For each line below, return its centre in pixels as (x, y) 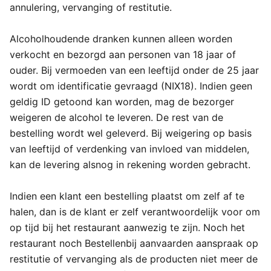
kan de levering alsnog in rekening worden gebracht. (130, 165)
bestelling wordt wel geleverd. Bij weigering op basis (131, 133)
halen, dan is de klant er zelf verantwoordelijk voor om (135, 212)
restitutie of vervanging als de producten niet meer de (134, 259)
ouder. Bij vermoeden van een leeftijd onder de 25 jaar (134, 70)
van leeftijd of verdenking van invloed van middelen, (129, 149)
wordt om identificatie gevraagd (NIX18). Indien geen (131, 86)
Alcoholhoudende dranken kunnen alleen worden (121, 39)
